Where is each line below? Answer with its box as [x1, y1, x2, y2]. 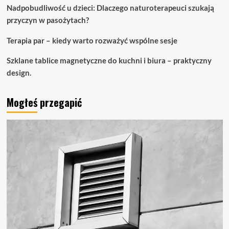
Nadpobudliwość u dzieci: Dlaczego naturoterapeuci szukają [6, 3, 214, 12]
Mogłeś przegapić [6, 94, 82, 110]
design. [6, 67, 31, 77]
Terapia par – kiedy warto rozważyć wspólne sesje [6, 35, 177, 45]
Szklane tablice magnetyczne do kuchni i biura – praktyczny [6, 55, 212, 65]
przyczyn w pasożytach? [6, 15, 89, 25]
